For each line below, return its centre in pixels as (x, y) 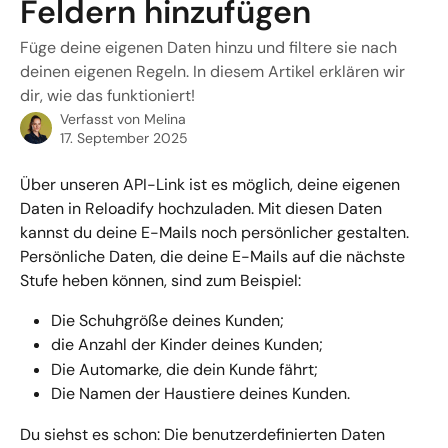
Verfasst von (102, 119)
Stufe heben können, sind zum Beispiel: (160, 280)
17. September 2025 (124, 138)
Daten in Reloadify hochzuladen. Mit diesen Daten (203, 208)
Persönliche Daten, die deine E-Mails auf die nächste (214, 256)
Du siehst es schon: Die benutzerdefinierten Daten (204, 434)
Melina (165, 119)
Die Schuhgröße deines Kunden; (167, 320)
